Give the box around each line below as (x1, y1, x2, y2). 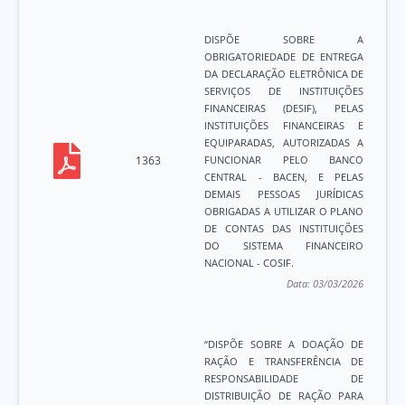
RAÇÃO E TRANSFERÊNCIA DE (204, 354, 364, 369)
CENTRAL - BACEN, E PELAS (204, 170, 364, 184)
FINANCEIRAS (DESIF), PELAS (204, 101, 364, 116)
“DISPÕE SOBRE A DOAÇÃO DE (204, 337, 364, 352)
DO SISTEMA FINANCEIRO (204, 239, 364, 253)
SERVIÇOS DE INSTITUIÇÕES (204, 84, 364, 99)
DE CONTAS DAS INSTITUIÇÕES (204, 221, 364, 236)
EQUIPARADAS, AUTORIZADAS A (204, 136, 364, 150)
